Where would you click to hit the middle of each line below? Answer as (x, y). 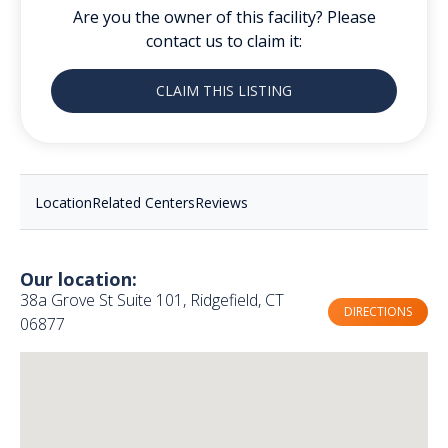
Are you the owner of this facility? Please (224, 16)
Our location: (78, 278)
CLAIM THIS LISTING (224, 90)
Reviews (221, 202)
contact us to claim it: (224, 40)
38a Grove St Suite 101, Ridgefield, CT (152, 299)
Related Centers (143, 202)
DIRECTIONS (378, 311)
